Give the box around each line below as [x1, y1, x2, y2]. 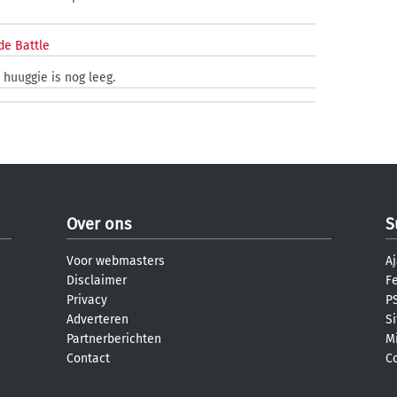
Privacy [66, 292, 107, 307]
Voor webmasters [66, 253, 165, 269]
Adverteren [66, 312, 128, 327]
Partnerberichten [66, 331, 161, 346]
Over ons [66, 214, 131, 234]
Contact [66, 351, 110, 366]
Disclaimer [66, 273, 127, 288]
